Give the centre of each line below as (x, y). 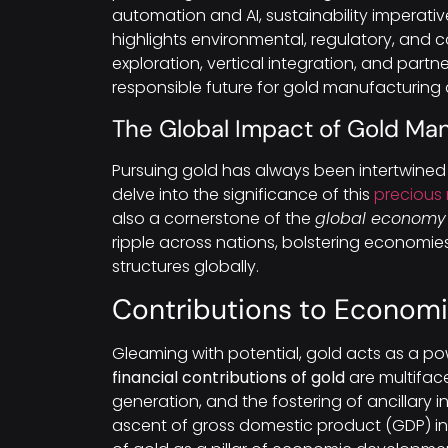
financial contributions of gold (228, 377)
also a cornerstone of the (213, 218)
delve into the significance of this (243, 194)
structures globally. (185, 266)
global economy (380, 218)
